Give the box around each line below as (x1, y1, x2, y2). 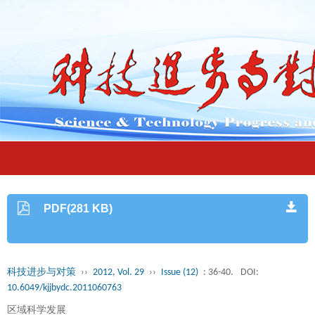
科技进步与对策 (7, 267, 76, 278)
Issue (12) (161, 267, 198, 278)
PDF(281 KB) (44, 202, 113, 214)
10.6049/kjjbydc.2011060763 (7, 283, 122, 293)
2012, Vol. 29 (93, 267, 144, 278)
